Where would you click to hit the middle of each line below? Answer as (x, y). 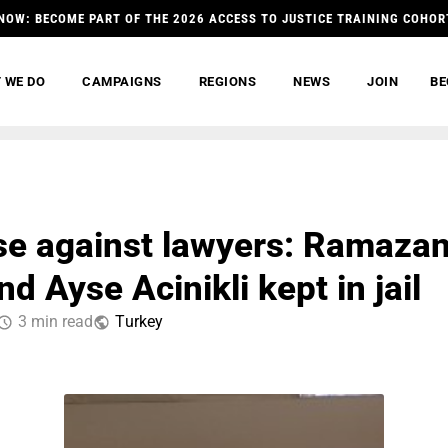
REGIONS (227, 81)
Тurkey (139, 321)
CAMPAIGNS (122, 81)
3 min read (55, 321)
